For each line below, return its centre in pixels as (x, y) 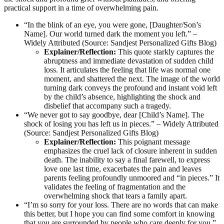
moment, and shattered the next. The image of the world (132, 78)
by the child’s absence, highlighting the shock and (122, 96)
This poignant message (153, 141)
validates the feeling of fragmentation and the (115, 186)
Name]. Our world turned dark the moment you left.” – (110, 33)
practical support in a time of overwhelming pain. (81, 7)
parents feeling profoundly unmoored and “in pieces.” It (132, 177)
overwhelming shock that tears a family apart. (115, 195)
